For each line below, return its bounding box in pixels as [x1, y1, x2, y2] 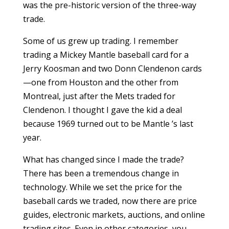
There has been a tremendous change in [22, 168, 179, 179]
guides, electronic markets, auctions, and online [22, 209, 205, 221]
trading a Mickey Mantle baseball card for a [22, 49, 189, 61]
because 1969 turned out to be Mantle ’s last [22, 118, 193, 130]
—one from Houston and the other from [22, 77, 178, 88]
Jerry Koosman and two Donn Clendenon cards [22, 63, 202, 75]
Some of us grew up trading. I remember [22, 35, 178, 47]
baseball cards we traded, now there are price [22, 195, 197, 207]
